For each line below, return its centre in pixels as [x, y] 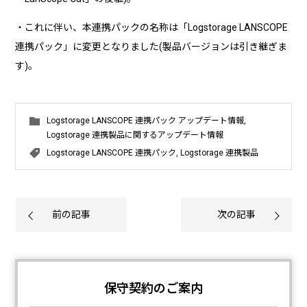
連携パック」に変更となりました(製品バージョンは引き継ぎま [151, 46]
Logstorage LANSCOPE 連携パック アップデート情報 [146, 120]
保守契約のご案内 [153, 288]
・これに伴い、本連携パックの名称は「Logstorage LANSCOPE [152, 27]
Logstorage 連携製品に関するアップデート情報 [135, 135]
